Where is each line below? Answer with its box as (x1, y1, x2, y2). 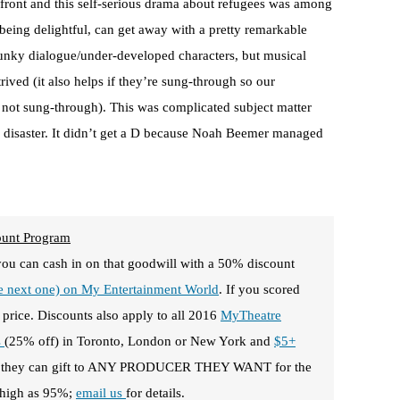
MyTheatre (221, 308, 281, 323)
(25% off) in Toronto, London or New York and (4, 334, 274, 349)
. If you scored (219, 282, 300, 297)
